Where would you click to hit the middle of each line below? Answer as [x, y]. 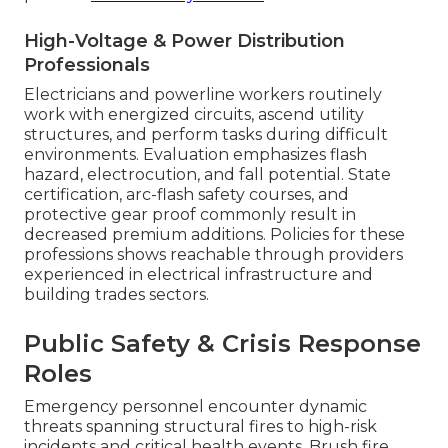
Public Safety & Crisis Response [222, 344]
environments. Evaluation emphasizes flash [195, 155]
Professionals [87, 65]
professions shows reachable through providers [213, 255]
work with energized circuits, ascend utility [194, 115]
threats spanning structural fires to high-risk [200, 427]
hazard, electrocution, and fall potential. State [207, 175]
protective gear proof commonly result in [190, 215]
